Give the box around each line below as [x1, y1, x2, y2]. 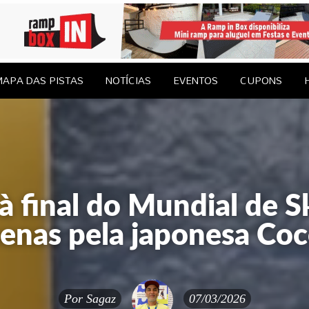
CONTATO [78, 69, 133, 92]
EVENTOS [172, 70, 218, 90]
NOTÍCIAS [105, 70, 151, 90]
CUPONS [239, 70, 282, 90]
